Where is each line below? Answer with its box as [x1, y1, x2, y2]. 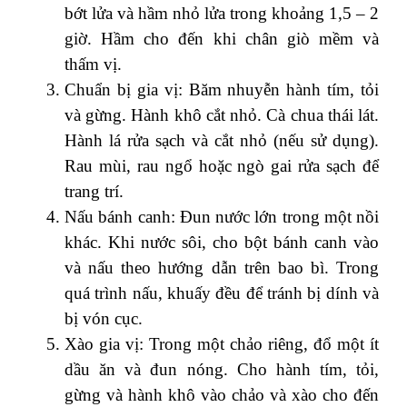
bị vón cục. [65, 308, 143, 328]
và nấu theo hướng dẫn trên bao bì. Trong [65, 257, 379, 277]
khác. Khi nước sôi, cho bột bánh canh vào [65, 232, 379, 252]
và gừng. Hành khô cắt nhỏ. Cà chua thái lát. [65, 104, 379, 124]
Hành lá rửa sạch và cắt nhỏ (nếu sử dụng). [65, 130, 379, 150]
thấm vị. [65, 54, 122, 74]
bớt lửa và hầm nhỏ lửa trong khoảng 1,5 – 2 [65, 3, 379, 23]
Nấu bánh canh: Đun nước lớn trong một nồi [65, 206, 379, 226]
